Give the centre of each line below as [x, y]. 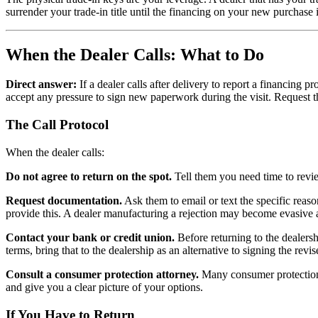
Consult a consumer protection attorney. [102, 274]
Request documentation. [64, 200]
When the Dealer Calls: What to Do [135, 54]
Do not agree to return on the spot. [89, 176]
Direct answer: [41, 84]
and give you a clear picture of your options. [104, 287]
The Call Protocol [57, 125]
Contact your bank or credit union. [90, 237]
